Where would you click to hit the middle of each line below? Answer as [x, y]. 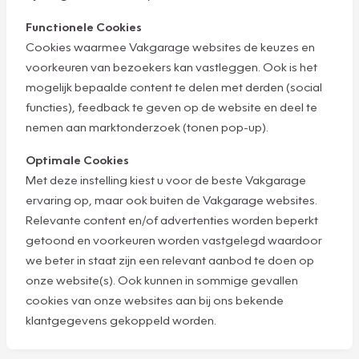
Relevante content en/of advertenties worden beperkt [172, 219]
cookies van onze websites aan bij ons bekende [155, 299]
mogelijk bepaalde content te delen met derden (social [174, 86]
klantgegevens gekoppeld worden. [121, 319]
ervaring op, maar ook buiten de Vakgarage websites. [171, 199]
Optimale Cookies [77, 159]
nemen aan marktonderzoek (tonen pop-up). [147, 126]
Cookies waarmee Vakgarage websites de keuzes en [170, 46]
